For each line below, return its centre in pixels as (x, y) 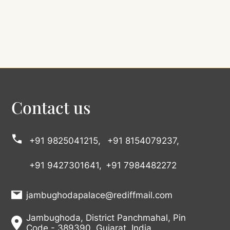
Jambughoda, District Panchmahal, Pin (106, 217)
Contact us (51, 107)
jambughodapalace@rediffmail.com (100, 195)
